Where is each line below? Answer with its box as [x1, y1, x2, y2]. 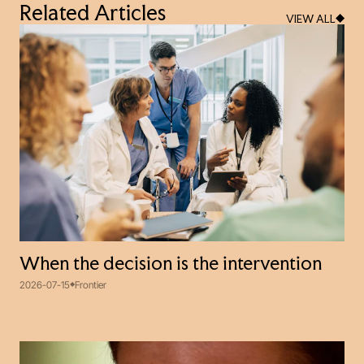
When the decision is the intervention [19, 256, 322, 274]
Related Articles [19, 5, 166, 25]
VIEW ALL [285, 15, 336, 25]
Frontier [75, 278, 106, 291]
